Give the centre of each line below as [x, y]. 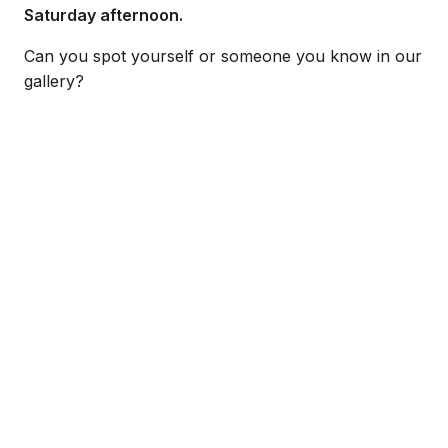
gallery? [54, 81]
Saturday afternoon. [103, 15]
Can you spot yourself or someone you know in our [223, 56]
